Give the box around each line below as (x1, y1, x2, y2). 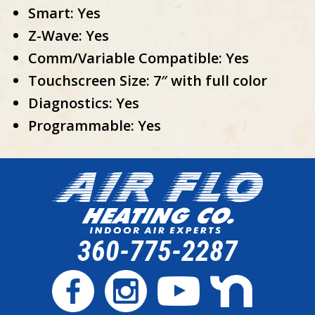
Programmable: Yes (28, 115, 161, 135)
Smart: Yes (28, 3, 101, 22)
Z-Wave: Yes (28, 25, 109, 45)
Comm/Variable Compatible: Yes (28, 48, 249, 67)
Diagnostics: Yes (28, 93, 139, 112)
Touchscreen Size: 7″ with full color (28, 70, 267, 90)
